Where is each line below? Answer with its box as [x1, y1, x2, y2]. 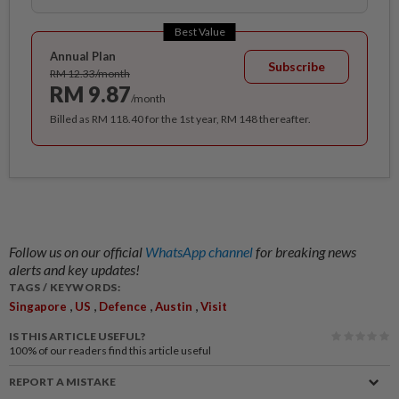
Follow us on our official [9, 242, 145, 260]
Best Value [174, 24, 225, 38]
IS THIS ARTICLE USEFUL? [9, 329, 145, 343]
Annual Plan [50, 48, 116, 63]
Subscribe [268, 58, 325, 74]
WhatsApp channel [145, 242, 256, 260]
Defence [99, 298, 147, 313]
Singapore [9, 298, 67, 313]
